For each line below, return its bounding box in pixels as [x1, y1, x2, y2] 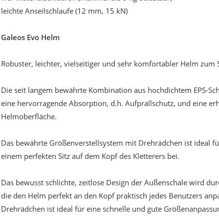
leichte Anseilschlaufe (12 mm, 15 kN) [1, 6, 128, 16]
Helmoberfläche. [1, 111, 57, 122]
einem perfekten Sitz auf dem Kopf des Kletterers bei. [1, 151, 179, 161]
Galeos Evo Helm [1, 32, 60, 43]
